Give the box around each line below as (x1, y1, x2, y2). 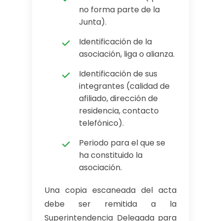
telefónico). (79, 117, 124, 129)
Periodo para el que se (79, 137, 165, 148)
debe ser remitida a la (44, 198, 177, 210)
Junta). (79, 16, 107, 28)
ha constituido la (79, 149, 143, 161)
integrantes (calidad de (79, 80, 170, 92)
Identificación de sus (79, 68, 157, 79)
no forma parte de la (79, 4, 160, 15)
